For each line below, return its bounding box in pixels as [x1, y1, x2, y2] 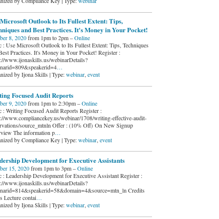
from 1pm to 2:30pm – [26, 99, 82, 107]
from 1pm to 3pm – [29, 164, 77, 173]
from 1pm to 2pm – [26, 34, 74, 42]
